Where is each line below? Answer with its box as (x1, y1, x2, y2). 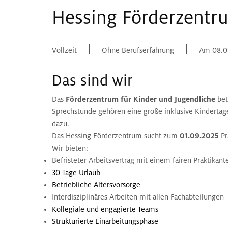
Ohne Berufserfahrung (102, 46, 174, 55)
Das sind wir (52, 73, 133, 90)
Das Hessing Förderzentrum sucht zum (52, 132, 180, 140)
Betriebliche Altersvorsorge (52, 181, 140, 189)
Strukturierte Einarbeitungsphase (52, 217, 158, 226)
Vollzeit (52, 46, 77, 55)
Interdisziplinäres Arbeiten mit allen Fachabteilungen (52, 193, 224, 202)
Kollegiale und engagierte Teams (52, 205, 158, 214)
